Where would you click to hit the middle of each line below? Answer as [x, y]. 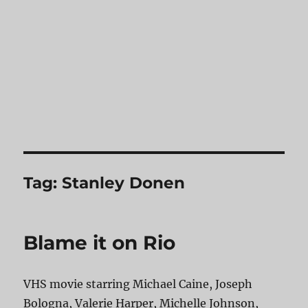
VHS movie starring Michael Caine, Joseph [138, 284]
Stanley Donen [124, 183]
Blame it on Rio [100, 243]
